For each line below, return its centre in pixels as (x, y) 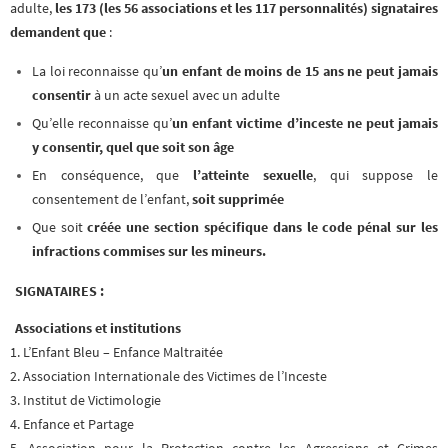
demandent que (58, 32)
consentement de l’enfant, (111, 200)
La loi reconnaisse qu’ (97, 72)
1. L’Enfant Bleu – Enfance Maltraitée (116, 353)
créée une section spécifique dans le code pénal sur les (263, 228)
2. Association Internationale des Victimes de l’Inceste (168, 377)
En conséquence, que (112, 176)
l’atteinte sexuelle (253, 176)
